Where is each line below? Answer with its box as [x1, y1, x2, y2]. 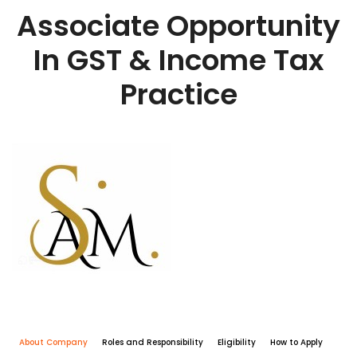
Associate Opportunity [17, 6, 340, 46]
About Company [19, 336, 88, 348]
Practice [120, 74, 237, 115]
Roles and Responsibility [102, 336, 203, 348]
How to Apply [270, 336, 323, 348]
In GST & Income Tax [33, 40, 324, 80]
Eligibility [218, 336, 256, 348]
